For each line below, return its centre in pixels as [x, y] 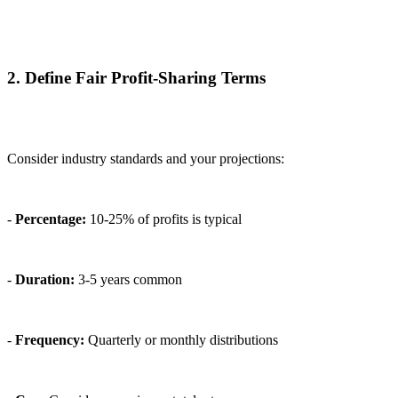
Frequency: [50, 339]
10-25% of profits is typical [164, 219]
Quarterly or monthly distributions [181, 339]
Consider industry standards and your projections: [146, 158]
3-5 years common [128, 279]
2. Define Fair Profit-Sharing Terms [136, 78]
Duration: [45, 279]
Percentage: [51, 219]
